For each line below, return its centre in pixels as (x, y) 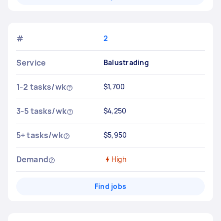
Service (31, 63)
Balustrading (126, 62)
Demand (32, 159)
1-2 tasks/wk (41, 87)
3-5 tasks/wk (41, 111)
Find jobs (110, 186)
